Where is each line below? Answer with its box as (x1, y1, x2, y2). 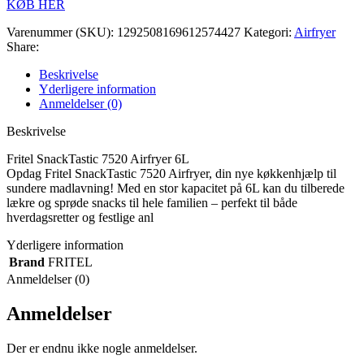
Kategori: (244, 24, 292, 39)
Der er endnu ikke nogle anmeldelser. (6, 340, 197, 355)
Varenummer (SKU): (6, 24, 117, 39)
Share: (6, 39, 39, 54)
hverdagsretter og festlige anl (6, 210, 154, 224)
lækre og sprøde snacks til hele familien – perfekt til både (6, 195, 297, 210)
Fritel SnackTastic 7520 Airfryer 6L (6, 151, 189, 166)
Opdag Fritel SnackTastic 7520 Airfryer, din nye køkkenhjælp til (6, 166, 336, 180)
